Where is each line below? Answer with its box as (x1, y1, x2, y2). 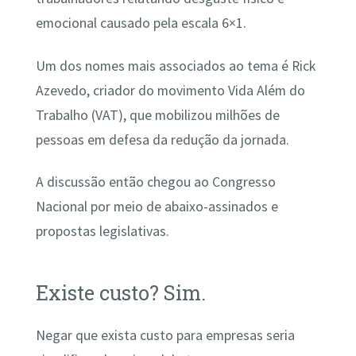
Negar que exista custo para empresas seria (35, 327, 295, 345)
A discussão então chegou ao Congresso (35, 172, 276, 191)
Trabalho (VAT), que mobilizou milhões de (35, 106, 280, 124)
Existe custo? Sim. (35, 279, 206, 306)
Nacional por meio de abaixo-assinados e (35, 197, 278, 215)
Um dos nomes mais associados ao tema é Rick (35, 56, 315, 75)
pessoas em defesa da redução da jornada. (35, 130, 289, 149)
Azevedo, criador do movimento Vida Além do (35, 81, 305, 99)
